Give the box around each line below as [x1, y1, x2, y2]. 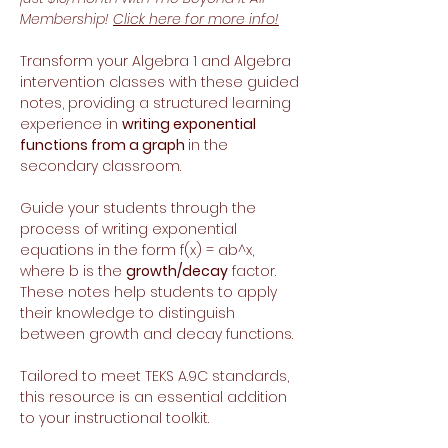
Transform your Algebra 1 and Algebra [20, 51, 291, 72]
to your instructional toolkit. [20, 408, 209, 429]
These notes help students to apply [20, 282, 277, 303]
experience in [20, 114, 122, 135]
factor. [228, 261, 276, 282]
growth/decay [126, 261, 228, 282]
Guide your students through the [20, 198, 256, 219]
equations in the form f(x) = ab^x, [20, 240, 254, 261]
